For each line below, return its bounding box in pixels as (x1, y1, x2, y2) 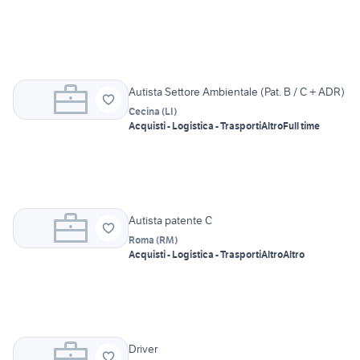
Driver (129, 342, 157, 357)
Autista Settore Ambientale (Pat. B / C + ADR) (129, 84, 345, 100)
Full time (283, 120, 320, 133)
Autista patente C (129, 213, 212, 228)
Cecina (129, 105, 160, 118)
